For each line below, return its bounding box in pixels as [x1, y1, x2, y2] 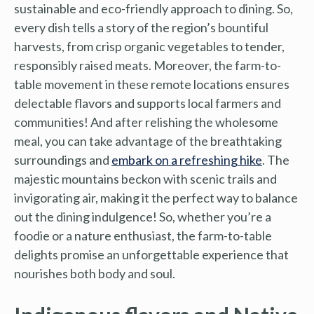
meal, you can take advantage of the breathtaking [14, 132, 282, 149]
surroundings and [14, 151, 111, 168]
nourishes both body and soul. [14, 265, 175, 281]
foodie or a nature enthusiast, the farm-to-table [14, 227, 272, 243]
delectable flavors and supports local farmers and [14, 95, 281, 111]
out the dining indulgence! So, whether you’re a [14, 208, 271, 224]
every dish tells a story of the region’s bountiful [14, 19, 268, 35]
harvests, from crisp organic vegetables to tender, [14, 38, 285, 54]
